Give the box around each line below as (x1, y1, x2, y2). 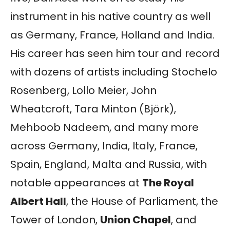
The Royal (142, 175, 194, 190)
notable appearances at (10, 175, 142, 190)
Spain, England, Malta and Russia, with (10, 157, 207, 171)
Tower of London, (10, 212, 100, 227)
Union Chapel (100, 212, 171, 227)
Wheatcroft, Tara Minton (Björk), (10, 101, 176, 116)
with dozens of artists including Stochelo (10, 64, 217, 79)
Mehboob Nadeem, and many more (10, 120, 199, 135)
